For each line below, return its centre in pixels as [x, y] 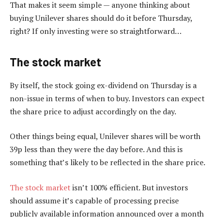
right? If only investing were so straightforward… [96, 31]
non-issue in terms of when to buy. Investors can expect [107, 98]
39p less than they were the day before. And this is [96, 149]
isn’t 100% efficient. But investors [129, 187]
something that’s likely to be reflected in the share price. [108, 163]
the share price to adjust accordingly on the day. [93, 111]
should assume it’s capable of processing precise [94, 200]
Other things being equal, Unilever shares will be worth [105, 136]
